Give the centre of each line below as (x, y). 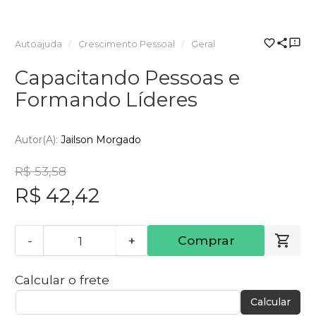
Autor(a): (38, 140)
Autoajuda (38, 44)
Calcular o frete (62, 280)
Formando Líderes (106, 99)
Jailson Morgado (101, 140)
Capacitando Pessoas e (127, 77)
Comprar (206, 241)
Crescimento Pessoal (126, 44)
